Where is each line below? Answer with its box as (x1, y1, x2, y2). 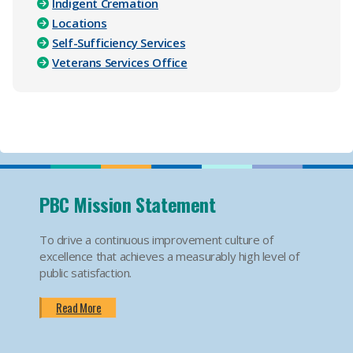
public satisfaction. (39, 265, 132, 281)
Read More (56, 299, 102, 316)
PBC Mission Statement (39, 190, 216, 218)
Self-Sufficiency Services (52, 35, 186, 51)
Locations (52, 15, 107, 32)
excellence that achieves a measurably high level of (39, 248, 299, 264)
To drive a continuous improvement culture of (39, 232, 273, 247)
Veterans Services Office (52, 54, 188, 71)
